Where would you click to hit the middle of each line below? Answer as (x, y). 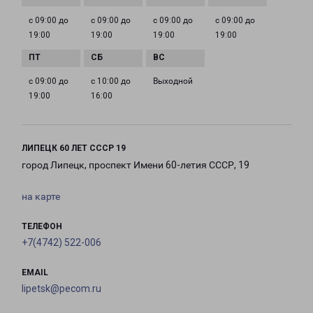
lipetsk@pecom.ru (61, 289)
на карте (41, 197)
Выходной (173, 81)
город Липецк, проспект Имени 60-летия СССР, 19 (136, 165)
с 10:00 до (111, 81)
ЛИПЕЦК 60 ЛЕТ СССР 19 (74, 148)
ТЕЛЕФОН (42, 227)
